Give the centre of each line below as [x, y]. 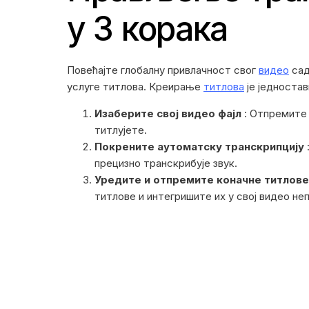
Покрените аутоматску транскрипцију [199, 147]
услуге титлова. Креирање [135, 87]
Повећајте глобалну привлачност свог [163, 70]
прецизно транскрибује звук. [166, 163]
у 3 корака [148, 29]
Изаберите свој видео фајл [168, 114]
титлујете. [121, 130]
